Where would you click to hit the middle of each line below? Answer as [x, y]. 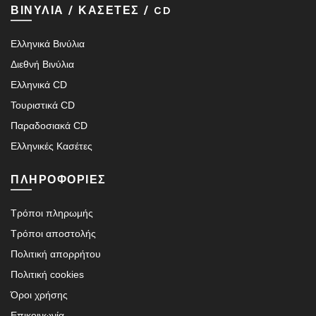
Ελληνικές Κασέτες [51, 146]
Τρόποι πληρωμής [52, 213]
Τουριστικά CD [43, 105]
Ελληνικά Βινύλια [48, 43]
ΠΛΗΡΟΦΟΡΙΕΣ [59, 179]
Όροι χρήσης [39, 294]
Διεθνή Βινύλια [42, 64]
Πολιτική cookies [47, 274]
